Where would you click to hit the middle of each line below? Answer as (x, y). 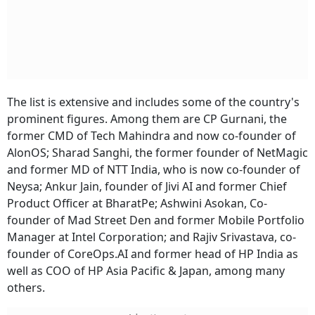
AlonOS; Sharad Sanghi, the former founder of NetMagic (157, 153)
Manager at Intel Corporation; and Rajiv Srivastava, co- (152, 237)
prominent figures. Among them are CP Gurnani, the (147, 119)
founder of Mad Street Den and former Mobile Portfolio (156, 220)
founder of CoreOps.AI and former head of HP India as (153, 254)
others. (26, 288)
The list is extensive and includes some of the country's (153, 102)
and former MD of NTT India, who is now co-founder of (154, 170)
